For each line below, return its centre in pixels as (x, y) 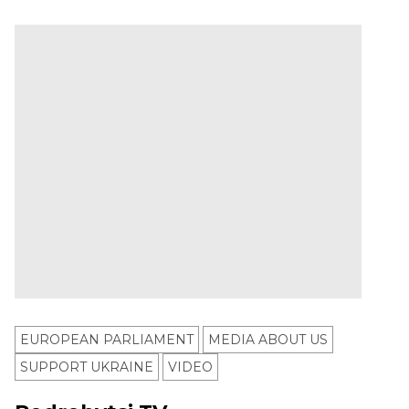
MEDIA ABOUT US (268, 340)
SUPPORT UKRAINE (87, 367)
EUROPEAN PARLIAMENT (107, 340)
